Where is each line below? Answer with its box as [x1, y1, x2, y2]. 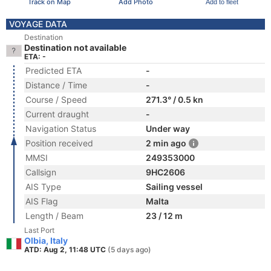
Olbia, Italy [24, 235, 68, 246]
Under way [146, 123, 190, 134]
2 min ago [146, 138, 186, 148]
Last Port [24, 226, 54, 235]
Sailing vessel [146, 181, 203, 192]
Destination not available [24, 42, 126, 53]
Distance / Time [25, 80, 87, 90]
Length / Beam [25, 211, 83, 221]
